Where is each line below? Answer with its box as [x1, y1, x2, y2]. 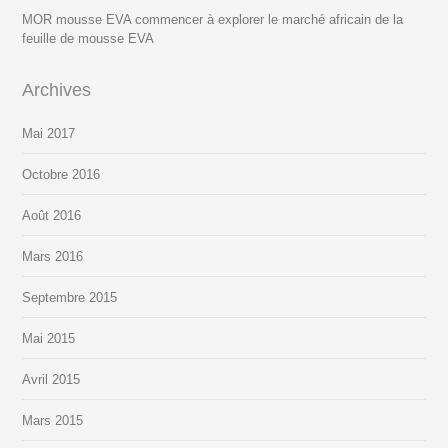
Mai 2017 [22, 126, 76, 142]
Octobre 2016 [22, 167, 101, 183]
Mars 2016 [22, 249, 84, 265]
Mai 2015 [22, 331, 76, 347]
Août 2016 [22, 208, 82, 224]
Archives [22, 80, 92, 101]
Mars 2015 [22, 413, 84, 429]
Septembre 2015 [22, 290, 118, 306]
